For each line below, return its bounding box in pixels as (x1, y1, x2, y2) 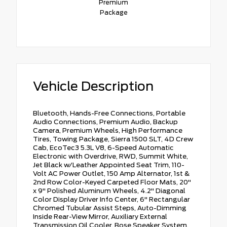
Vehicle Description (33, 78, 154, 94)
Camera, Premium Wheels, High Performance (33, 126, 182, 134)
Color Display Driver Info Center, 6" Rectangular (33, 195, 190, 203)
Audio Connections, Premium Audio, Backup (33, 118, 178, 126)
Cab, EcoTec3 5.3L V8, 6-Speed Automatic (33, 143, 174, 152)
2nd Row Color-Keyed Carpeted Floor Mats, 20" (33, 178, 191, 186)
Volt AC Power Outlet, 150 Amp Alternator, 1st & (33, 169, 190, 177)
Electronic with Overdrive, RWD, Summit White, (33, 152, 188, 160)
